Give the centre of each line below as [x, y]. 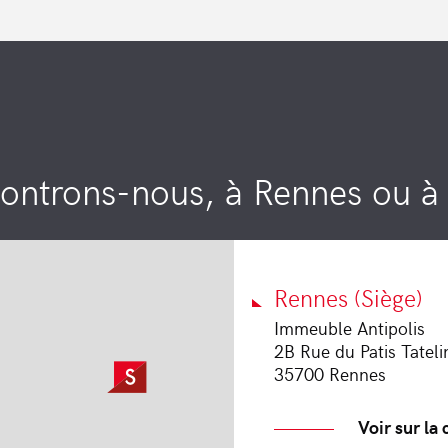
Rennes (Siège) [348, 296]
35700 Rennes [330, 373]
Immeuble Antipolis [349, 327]
